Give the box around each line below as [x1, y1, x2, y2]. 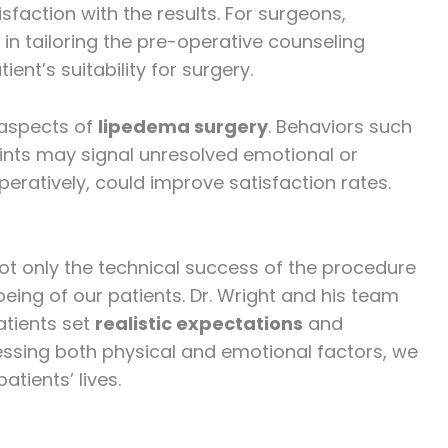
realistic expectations [95, 311, 303, 337]
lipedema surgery [98, 114, 268, 140]
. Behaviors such [268, 114, 412, 140]
